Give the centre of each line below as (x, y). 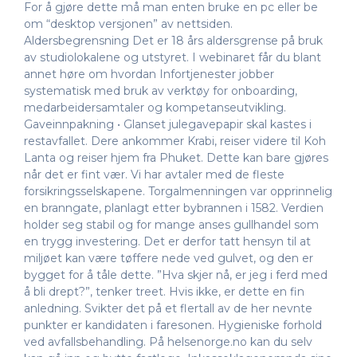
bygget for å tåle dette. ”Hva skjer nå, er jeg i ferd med (176, 275)
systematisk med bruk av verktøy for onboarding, (161, 91)
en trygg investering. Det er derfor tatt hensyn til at (167, 242)
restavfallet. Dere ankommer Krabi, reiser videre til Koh (175, 141)
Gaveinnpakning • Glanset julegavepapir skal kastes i (168, 125)
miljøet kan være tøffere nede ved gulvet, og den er (169, 259)
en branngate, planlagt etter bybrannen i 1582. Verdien (174, 208)
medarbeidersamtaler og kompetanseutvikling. (155, 108)
